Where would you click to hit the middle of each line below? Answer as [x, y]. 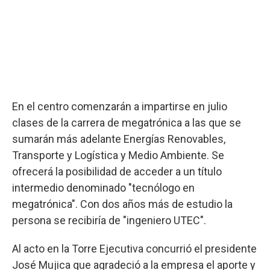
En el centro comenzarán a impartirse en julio [120, 106]
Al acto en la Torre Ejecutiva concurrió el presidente [134, 249]
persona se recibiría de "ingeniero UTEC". [109, 220]
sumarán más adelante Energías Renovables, [119, 139]
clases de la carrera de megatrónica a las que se [127, 123]
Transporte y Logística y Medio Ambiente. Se [118, 155]
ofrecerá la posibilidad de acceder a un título [117, 171]
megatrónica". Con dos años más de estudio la [122, 204]
